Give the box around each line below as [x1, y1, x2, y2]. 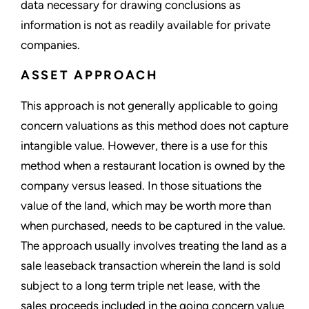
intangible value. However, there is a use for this [21, 139, 268, 153]
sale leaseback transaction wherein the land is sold [21, 259, 281, 273]
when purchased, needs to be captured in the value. [21, 219, 286, 233]
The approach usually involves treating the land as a [21, 239, 287, 253]
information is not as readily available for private [21, 18, 270, 32]
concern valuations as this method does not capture [21, 119, 288, 133]
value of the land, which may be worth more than [21, 199, 271, 213]
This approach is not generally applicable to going [21, 99, 278, 113]
